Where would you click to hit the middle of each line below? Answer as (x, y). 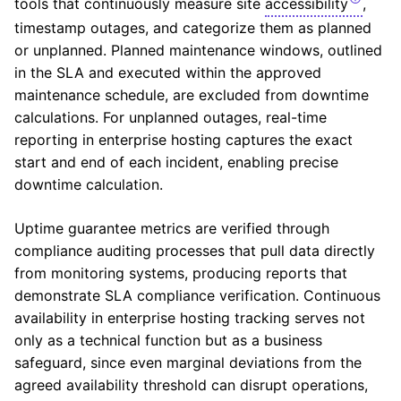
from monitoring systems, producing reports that (181, 273)
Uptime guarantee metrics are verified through (172, 228)
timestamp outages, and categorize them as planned (193, 27)
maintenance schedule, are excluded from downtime (192, 94)
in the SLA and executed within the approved (168, 72)
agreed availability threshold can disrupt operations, (191, 384)
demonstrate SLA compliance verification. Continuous (197, 295)
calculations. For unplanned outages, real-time (171, 117)
